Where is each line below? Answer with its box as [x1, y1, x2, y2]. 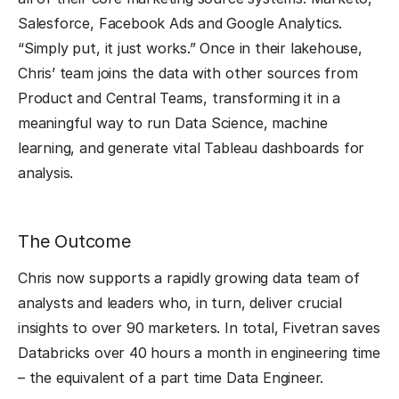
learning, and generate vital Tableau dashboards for [18, 139, 365, 158]
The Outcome [18, 231, 131, 253]
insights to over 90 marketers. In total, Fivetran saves [18, 319, 380, 338]
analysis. [18, 164, 74, 183]
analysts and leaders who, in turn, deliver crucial [18, 294, 342, 313]
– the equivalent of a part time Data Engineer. [18, 369, 324, 387]
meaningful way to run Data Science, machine [18, 114, 328, 133]
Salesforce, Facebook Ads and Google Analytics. [18, 14, 343, 33]
